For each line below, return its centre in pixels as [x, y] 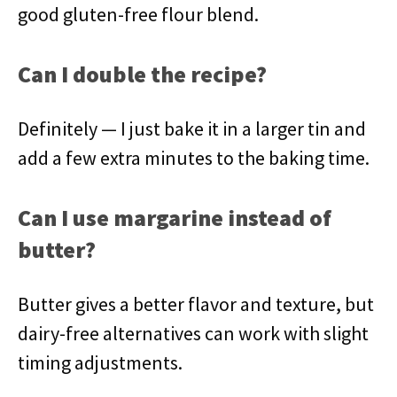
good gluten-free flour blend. [138, 14]
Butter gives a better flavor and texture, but [196, 304]
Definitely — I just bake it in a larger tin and [192, 128]
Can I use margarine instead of [175, 218]
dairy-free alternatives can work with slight [193, 333]
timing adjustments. [100, 362]
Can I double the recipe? [142, 74]
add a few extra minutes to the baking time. [194, 158]
